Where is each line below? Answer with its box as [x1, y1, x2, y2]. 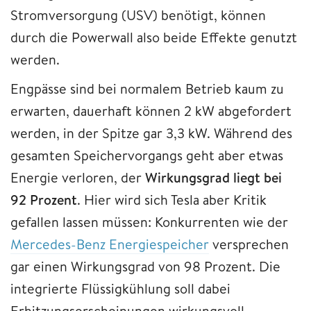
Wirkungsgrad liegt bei [145, 167, 282, 187]
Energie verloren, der [10, 167, 145, 187]
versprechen [209, 234, 289, 253]
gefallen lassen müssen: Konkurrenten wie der [10, 212, 288, 231]
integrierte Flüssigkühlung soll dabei [10, 278, 230, 298]
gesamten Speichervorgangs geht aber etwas [10, 145, 283, 165]
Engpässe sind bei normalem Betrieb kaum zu [10, 78, 284, 98]
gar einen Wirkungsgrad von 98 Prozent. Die [10, 256, 280, 276]
